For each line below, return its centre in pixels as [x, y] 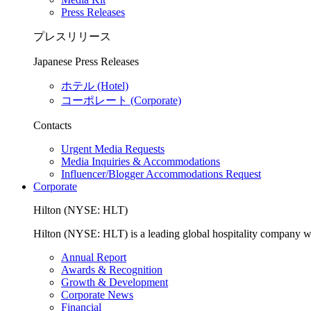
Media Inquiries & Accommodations [141, 161]
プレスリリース [72, 36]
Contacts [52, 125]
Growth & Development [115, 282]
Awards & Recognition [112, 269]
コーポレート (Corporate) [121, 100]
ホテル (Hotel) [95, 85]
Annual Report [94, 257]
